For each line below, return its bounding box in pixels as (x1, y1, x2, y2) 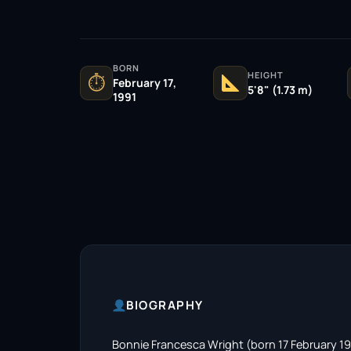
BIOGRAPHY (126, 297, 204, 313)
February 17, (112, 74, 176, 90)
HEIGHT (248, 68, 284, 81)
